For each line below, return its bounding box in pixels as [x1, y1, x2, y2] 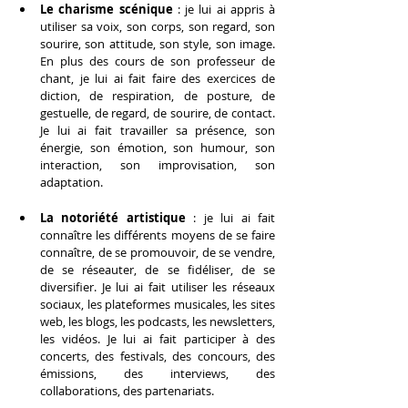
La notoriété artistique [40, 209, 186, 226]
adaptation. [40, 173, 103, 190]
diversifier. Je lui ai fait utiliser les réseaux [40, 278, 275, 295]
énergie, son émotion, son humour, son [40, 138, 275, 156]
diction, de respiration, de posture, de [40, 87, 275, 104]
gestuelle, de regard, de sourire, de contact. [40, 104, 275, 121]
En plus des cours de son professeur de [40, 52, 275, 69]
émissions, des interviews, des [40, 364, 275, 382]
